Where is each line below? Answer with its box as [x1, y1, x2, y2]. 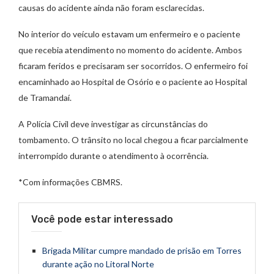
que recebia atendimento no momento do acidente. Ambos [18, 45, 242, 56]
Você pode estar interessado [31, 213, 173, 226]
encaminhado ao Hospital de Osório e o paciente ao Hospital [18, 76, 247, 87]
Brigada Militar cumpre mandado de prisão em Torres [42, 245, 242, 256]
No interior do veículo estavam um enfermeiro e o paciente [18, 29, 240, 40]
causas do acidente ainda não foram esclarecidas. [18, 2, 204, 13]
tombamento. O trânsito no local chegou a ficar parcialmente [18, 135, 248, 146]
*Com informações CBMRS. [18, 177, 122, 188]
